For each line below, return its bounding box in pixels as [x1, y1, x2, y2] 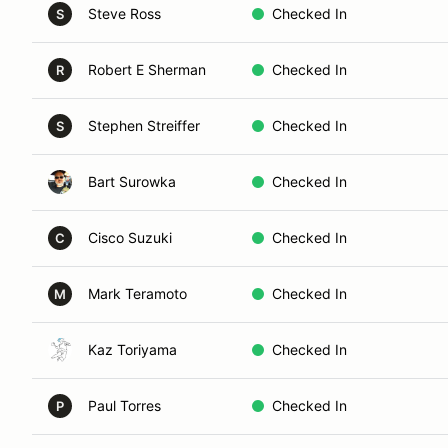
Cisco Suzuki [88, 229, 172, 246]
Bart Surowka [88, 173, 176, 190]
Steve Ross [88, 5, 161, 22]
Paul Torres [88, 397, 161, 414]
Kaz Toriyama [88, 341, 177, 358]
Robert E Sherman [88, 61, 206, 78]
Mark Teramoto [88, 285, 187, 302]
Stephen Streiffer [88, 117, 200, 134]
